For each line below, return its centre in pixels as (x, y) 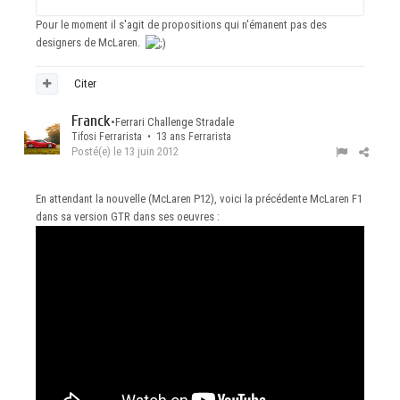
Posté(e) (92, 152)
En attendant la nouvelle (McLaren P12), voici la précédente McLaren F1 (199, 199)
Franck (91, 121)
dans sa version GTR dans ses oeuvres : (128, 217)
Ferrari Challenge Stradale (175, 122)
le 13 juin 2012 (146, 152)
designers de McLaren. (91, 43)
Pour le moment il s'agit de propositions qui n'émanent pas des (181, 25)
